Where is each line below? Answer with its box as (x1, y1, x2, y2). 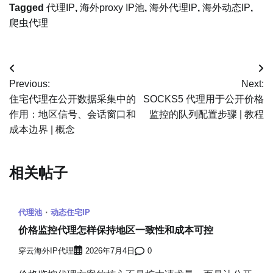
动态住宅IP (51, 207, 90, 217)
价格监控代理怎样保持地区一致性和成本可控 (18, 224, 213, 236)
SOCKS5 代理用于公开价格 (143, 94, 264, 105)
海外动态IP (202, 2, 250, 13)
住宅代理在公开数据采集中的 (9, 94, 136, 105)
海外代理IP (149, 2, 197, 13)
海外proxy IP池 (80, 2, 144, 13)
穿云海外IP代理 (18, 246, 74, 255)
